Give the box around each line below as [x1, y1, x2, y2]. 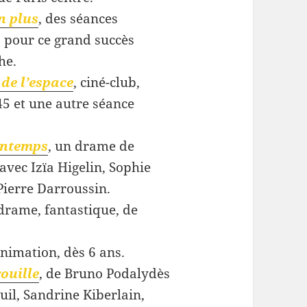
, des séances [38, 10, 118, 28]
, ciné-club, [73, 73, 140, 92]
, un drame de [47, 137, 134, 156]
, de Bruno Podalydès [38, 265, 170, 283]
